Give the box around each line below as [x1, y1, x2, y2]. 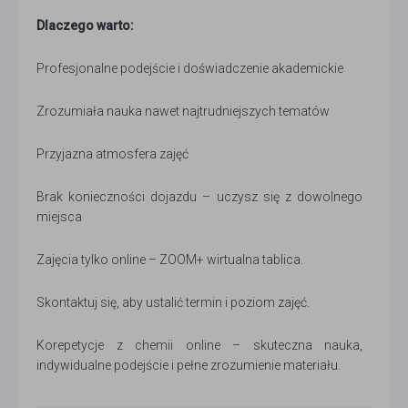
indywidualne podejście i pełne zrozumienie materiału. [36, 358, 341, 372]
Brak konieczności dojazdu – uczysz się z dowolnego [36, 189, 362, 204]
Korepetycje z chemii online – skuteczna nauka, [36, 338, 362, 352]
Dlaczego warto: [36, 18, 134, 33]
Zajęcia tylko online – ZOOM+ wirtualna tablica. [36, 252, 303, 267]
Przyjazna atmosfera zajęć [36, 147, 189, 161]
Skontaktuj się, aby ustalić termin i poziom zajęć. [36, 295, 310, 310]
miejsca [36, 209, 82, 224]
